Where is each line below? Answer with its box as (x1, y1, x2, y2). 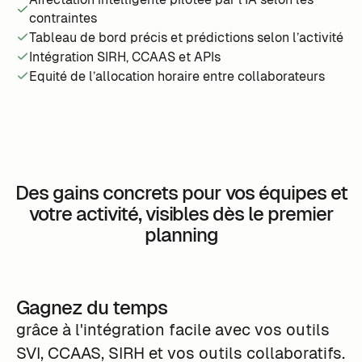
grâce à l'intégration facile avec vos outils (15, 318, 330, 340)
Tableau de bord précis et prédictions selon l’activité (28, 28, 343, 46)
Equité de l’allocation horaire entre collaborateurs (28, 67, 325, 85)
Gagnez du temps (15, 294, 167, 320)
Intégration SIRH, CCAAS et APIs (28, 48, 221, 65)
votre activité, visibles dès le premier (28, 200, 334, 226)
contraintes (28, 10, 97, 27)
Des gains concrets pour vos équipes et (15, 179, 347, 205)
